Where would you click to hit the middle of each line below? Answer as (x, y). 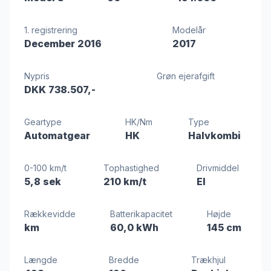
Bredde (124, 260)
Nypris (37, 76)
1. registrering (51, 30)
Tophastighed (132, 168)
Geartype (43, 122)
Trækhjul (208, 260)
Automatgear (57, 135)
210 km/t (125, 181)
